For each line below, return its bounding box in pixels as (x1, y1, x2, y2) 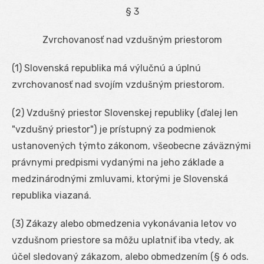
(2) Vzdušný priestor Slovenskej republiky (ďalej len (12, 107, 238, 118)
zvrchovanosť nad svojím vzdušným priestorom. (12, 78, 225, 90)
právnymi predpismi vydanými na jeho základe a (12, 156, 224, 168)
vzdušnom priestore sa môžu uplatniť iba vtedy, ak (12, 234, 234, 246)
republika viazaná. (12, 189, 91, 201)
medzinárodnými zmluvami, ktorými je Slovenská (12, 173, 228, 184)
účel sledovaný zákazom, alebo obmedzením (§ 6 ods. (12, 250, 249, 262)
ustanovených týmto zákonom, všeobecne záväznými (12, 140, 251, 151)
